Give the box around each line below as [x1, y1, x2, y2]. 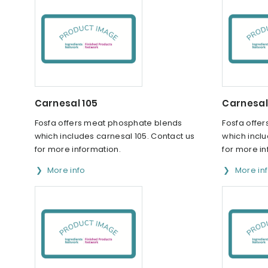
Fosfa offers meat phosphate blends [34, 117, 182, 129]
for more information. [34, 143, 121, 155]
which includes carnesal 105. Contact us [34, 130, 195, 142]
